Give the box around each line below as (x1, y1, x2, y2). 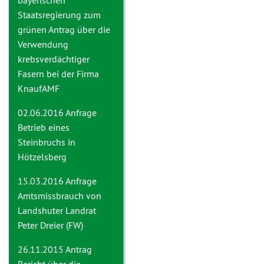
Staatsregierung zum (18, 9, 101, 21)
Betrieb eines (18, 121, 70, 133)
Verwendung (18, 38, 68, 50)
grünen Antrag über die (18, 24, 110, 35)
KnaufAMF (18, 82, 60, 94)
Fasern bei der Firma (18, 68, 99, 80)
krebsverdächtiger (18, 53, 90, 65)
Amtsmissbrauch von (18, 190, 101, 202)
